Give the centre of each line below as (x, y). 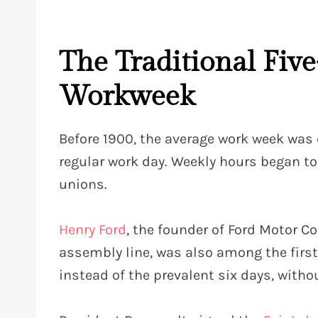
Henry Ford (93, 229)
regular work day (112, 161)
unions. (83, 184)
